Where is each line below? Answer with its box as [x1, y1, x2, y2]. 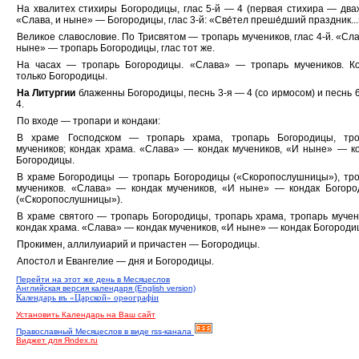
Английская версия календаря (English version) [16, 284, 196, 292]
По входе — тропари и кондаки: [17, 115, 160, 127]
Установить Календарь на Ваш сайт [16, 310, 155, 319]
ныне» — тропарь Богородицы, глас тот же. [16, 42, 215, 54]
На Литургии [17, 87, 76, 99]
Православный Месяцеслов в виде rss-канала [16, 327, 194, 336]
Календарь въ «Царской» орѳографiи [16, 292, 159, 302]
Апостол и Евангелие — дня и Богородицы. [17, 256, 214, 267]
